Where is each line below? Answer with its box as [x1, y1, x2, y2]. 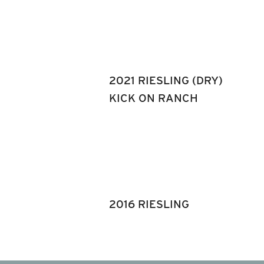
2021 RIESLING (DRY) [109, 74, 223, 87]
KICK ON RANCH [109, 91, 198, 105]
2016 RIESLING [109, 197, 189, 211]
